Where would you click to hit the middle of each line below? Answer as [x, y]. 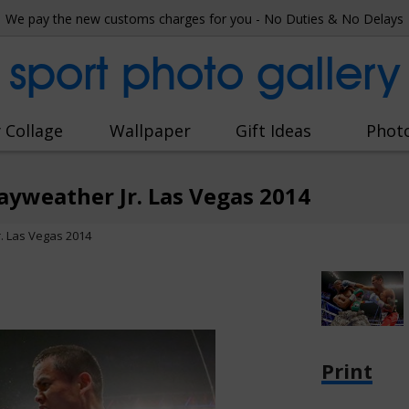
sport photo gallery [204, 73]
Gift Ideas [273, 131]
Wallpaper [150, 131]
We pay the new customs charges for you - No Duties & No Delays [204, 19]
